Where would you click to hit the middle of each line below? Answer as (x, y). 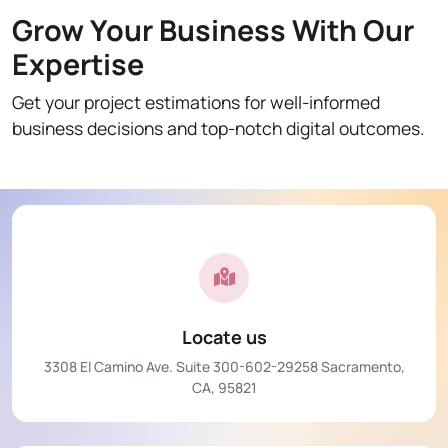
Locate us (224, 337)
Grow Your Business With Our (213, 30)
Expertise (78, 64)
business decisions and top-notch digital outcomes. (218, 128)
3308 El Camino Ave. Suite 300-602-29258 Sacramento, (224, 367)
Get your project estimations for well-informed (196, 102)
